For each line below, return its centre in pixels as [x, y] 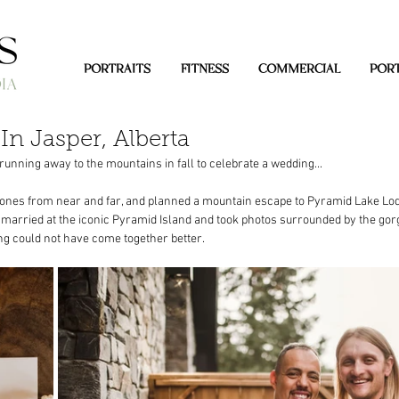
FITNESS [204, 69]
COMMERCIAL [299, 69]
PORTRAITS [117, 69]
